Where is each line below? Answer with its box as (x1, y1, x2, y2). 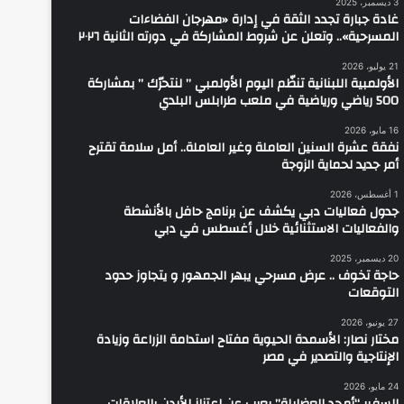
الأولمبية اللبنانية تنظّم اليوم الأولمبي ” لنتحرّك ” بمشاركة (87, 72, 399, 96)
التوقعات (348, 281, 399, 306)
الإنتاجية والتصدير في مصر (262, 345, 399, 370)
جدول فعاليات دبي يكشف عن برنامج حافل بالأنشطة (124, 200, 399, 225)
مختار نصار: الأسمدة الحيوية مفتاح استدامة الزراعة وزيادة (96, 328, 399, 353)
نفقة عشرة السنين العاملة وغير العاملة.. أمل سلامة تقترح (88, 136, 399, 161)
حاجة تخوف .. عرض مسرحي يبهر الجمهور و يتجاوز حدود (105, 264, 399, 289)
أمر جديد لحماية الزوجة (281, 153, 399, 178)
